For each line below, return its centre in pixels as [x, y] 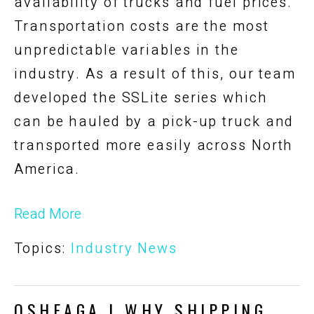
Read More [48, 214]
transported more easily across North [154, 145]
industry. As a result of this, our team [155, 74]
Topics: [43, 248]
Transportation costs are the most [142, 26]
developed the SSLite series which [141, 97]
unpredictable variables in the [127, 50]
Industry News [124, 248]
